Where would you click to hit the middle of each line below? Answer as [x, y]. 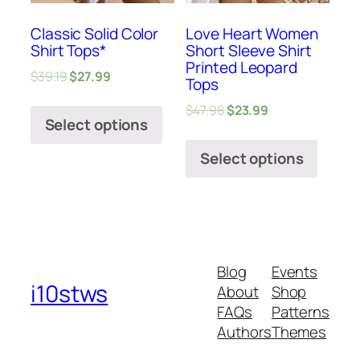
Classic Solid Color [95, 34]
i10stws [70, 293]
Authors [244, 332]
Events [295, 272]
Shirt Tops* [68, 51]
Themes [299, 332]
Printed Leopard [241, 68]
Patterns [300, 312]
